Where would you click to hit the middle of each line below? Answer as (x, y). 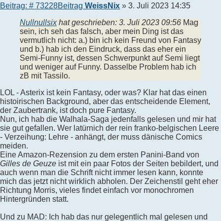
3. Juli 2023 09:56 (150, 22)
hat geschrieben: (88, 22)
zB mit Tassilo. (45, 75)
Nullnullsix (38, 22)
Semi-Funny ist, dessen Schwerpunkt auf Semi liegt (110, 58)
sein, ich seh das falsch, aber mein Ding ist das (102, 31)
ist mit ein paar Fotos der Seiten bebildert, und (137, 163)
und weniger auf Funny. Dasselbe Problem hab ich (108, 67)
